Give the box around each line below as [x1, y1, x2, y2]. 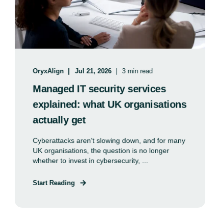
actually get [32, 114, 85, 126]
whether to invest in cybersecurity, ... [32, 156, 148, 165]
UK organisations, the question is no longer [32, 146, 169, 155]
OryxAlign [32, 67, 64, 75]
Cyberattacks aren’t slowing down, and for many [32, 137, 186, 145]
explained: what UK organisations [32, 99, 187, 110]
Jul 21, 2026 [75, 67, 112, 75]
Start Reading [32, 179, 75, 187]
